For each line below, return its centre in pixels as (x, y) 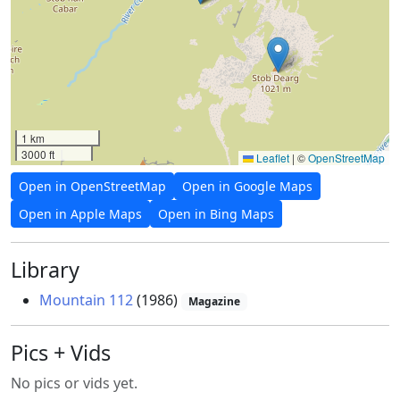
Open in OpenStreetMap (92, 187)
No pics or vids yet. (74, 383)
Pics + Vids (61, 353)
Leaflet (271, 158)
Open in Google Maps (247, 187)
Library (45, 270)
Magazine (214, 302)
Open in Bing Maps (216, 214)
